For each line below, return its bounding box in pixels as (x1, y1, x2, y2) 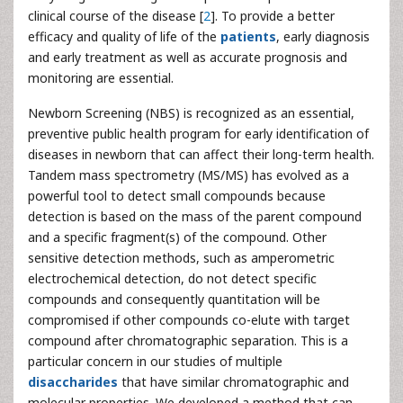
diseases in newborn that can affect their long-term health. (28, 146, 374, 163)
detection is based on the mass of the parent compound (28, 208, 362, 225)
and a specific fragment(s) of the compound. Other (28, 228, 327, 246)
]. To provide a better (210, 7, 335, 24)
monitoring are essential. (28, 69, 174, 86)
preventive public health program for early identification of (28, 125, 369, 142)
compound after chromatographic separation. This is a (28, 332, 348, 349)
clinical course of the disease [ (28, 7, 203, 24)
